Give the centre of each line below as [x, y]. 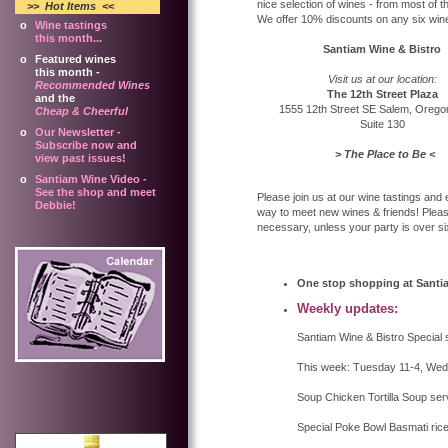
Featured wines [75, 59]
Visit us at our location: [382, 78]
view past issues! [80, 158]
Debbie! [55, 205]
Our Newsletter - [78, 132]
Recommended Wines [92, 85]
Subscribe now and [86, 145]
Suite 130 [382, 123]
